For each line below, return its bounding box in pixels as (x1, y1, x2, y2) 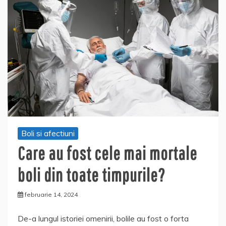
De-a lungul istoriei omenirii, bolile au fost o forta (18, 213, 189, 223)
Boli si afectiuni (21, 128, 75, 138)
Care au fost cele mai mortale (18, 142, 197, 163)
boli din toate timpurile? (18, 164, 165, 185)
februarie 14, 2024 (25, 190, 78, 198)
